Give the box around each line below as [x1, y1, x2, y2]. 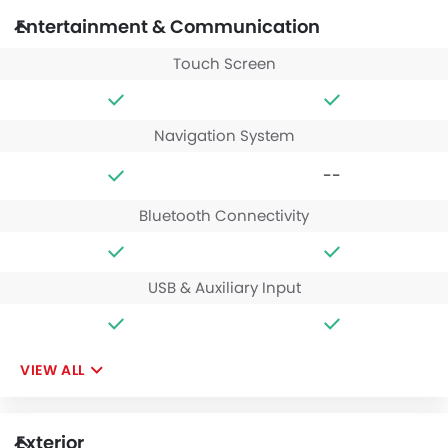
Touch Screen [172, 52, 276, 74]
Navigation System [154, 124, 294, 146]
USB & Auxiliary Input [147, 276, 301, 298]
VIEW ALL [20, 359, 85, 380]
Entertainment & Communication [16, 13, 320, 39]
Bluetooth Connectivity [139, 204, 309, 226]
